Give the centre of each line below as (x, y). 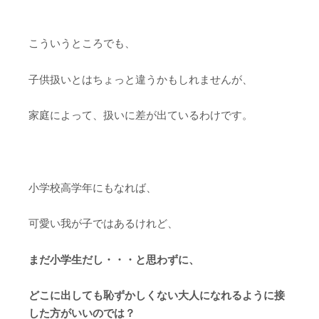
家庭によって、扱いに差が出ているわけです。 (141, 115)
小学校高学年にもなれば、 (93, 187)
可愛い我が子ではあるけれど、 (103, 223)
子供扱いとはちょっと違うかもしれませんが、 (141, 79)
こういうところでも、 (82, 43)
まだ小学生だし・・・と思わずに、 (114, 259)
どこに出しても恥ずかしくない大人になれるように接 (157, 295)
